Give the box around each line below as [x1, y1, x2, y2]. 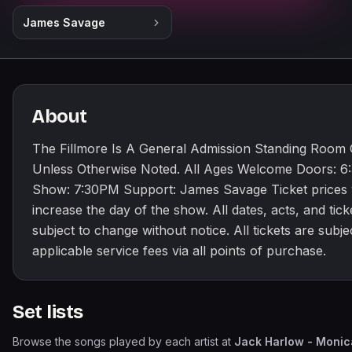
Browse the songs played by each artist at [13, 335, 234, 348]
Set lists [13, 301, 83, 323]
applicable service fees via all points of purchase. [32, 243, 326, 258]
